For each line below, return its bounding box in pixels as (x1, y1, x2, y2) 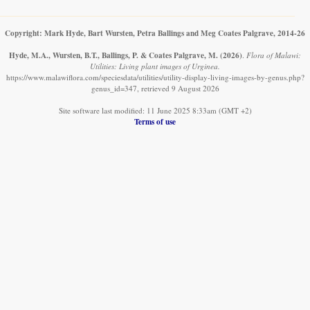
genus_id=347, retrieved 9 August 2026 (91, 82, 219, 93)
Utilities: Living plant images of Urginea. (90, 60, 220, 71)
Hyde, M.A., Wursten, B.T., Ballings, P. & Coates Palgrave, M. (9, 48, 218, 61)
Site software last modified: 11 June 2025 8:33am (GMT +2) (58, 104, 252, 116)
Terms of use (134, 115, 176, 127)
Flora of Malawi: (246, 49, 301, 60)
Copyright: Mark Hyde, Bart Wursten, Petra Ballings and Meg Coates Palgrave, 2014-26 (5, 26, 305, 39)
